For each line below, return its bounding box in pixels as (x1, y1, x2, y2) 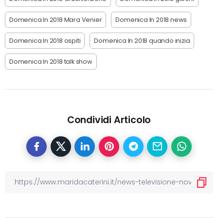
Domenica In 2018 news (115, 16, 187, 24)
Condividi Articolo (67, 113, 151, 127)
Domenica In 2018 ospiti (9, 36, 81, 45)
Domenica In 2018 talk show (9, 57, 92, 66)
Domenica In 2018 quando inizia (94, 36, 190, 45)
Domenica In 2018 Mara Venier (9, 16, 102, 24)
